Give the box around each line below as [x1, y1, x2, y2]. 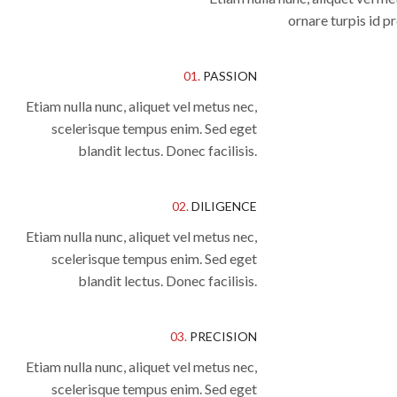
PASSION [200, 67, 257, 83]
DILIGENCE [189, 198, 257, 214]
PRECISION [187, 328, 257, 344]
